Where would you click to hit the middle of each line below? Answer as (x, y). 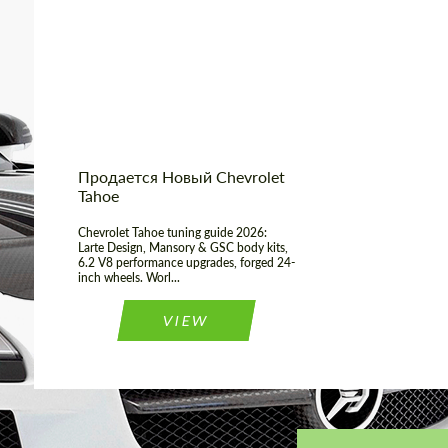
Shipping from (117, 24)
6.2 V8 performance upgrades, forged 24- (186, 263)
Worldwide (265, 24)
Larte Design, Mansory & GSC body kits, (183, 248)
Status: (93, 74)
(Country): (105, 44)
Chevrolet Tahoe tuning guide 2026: (172, 233)
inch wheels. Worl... (129, 278)
